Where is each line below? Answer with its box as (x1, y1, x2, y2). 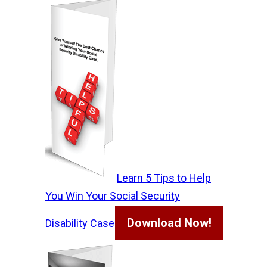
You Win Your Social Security (45, 190, 180, 202)
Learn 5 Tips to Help (117, 172, 211, 184)
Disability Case (45, 217, 114, 229)
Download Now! (127, 216, 212, 230)
